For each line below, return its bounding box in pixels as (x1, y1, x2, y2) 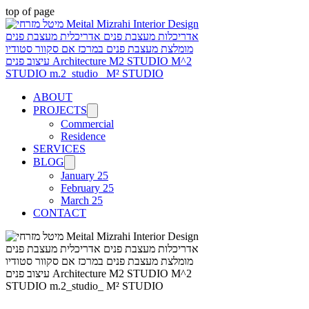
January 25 (61, 170, 108, 181)
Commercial (61, 118, 114, 130)
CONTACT (33, 207, 86, 219)
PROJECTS (33, 104, 87, 116)
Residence (61, 130, 106, 142)
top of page (6, 6, 54, 17)
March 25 (61, 195, 103, 206)
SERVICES (33, 143, 86, 154)
